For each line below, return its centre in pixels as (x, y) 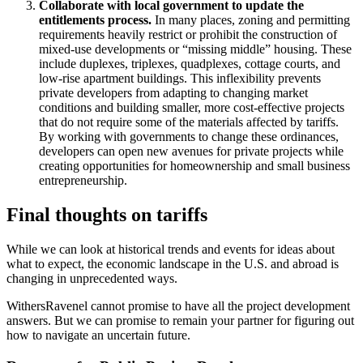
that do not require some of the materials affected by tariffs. (189, 122)
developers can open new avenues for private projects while (191, 152)
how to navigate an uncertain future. (98, 335)
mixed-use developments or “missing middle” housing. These (195, 49)
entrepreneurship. (83, 181)
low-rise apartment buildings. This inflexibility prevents (180, 79)
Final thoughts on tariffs (107, 215)
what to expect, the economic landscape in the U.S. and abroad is (173, 264)
